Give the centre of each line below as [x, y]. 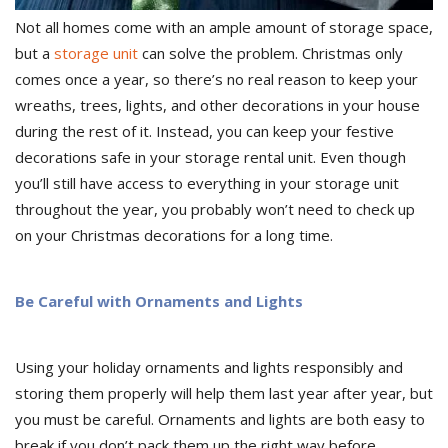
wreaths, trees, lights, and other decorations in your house [217, 105]
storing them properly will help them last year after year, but [224, 393]
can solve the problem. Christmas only [270, 53]
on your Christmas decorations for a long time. [174, 235]
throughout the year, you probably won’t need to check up [215, 209]
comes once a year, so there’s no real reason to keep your [216, 79]
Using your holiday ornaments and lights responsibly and [209, 367]
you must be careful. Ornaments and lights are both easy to [220, 419]
